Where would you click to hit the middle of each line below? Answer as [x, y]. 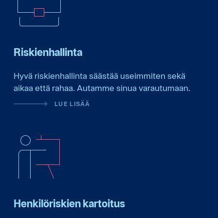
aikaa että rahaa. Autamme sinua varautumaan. [102, 88]
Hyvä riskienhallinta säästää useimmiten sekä [100, 75]
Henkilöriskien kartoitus [69, 204]
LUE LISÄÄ [73, 104]
